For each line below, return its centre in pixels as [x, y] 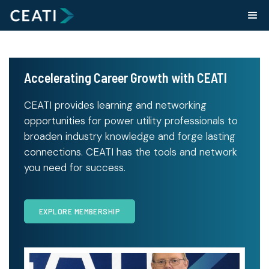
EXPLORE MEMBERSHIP [80, 211]
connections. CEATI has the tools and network [131, 152]
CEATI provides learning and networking [115, 105]
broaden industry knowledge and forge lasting [130, 137]
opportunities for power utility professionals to [131, 121]
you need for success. [75, 168]
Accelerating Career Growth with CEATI [125, 78]
